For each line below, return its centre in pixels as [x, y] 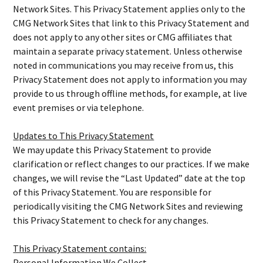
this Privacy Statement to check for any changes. [111, 220]
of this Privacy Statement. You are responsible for [112, 192]
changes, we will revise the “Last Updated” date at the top [129, 178]
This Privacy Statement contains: [80, 248]
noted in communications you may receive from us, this [124, 65]
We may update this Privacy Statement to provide [112, 150]
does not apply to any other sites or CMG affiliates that [123, 37]
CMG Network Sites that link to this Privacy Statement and [131, 23]
